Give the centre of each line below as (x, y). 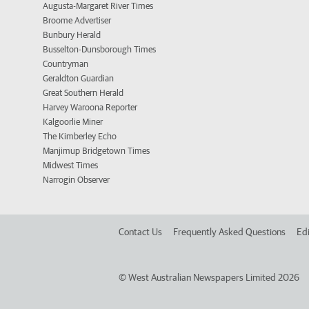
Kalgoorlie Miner (73, 122)
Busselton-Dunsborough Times (99, 50)
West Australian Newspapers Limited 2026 (213, 278)
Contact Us (140, 232)
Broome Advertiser (77, 21)
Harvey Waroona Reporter (90, 108)
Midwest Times (70, 166)
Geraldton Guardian (78, 79)
